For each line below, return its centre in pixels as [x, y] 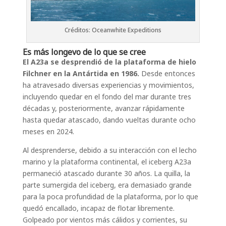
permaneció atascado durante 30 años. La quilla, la [106, 173]
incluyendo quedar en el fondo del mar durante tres [107, 97]
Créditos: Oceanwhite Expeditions [113, 30]
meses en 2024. [48, 131]
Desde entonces [167, 73]
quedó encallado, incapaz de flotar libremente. [98, 208]
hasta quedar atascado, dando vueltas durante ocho [109, 120]
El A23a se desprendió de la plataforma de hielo [109, 62]
